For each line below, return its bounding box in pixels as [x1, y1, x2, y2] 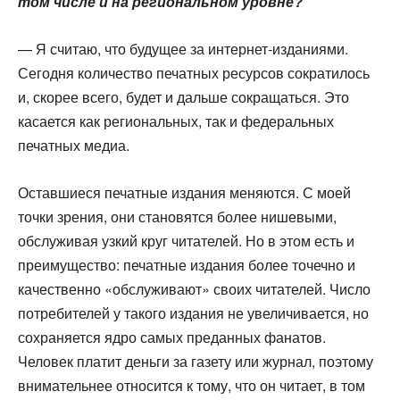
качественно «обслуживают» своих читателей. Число [18, 279, 371, 299]
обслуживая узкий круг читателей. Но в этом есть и [18, 230, 354, 251]
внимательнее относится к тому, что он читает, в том [18, 375, 365, 396]
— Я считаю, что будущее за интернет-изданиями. [18, 38, 348, 59]
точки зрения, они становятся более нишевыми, [18, 206, 337, 227]
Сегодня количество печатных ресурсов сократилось [18, 62, 370, 83]
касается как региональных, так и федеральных [18, 111, 334, 131]
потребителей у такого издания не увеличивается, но [18, 303, 369, 323]
